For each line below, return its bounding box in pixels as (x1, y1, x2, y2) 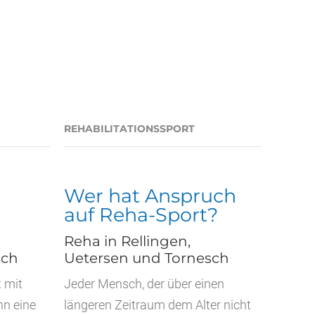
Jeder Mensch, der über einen (64, 276, 224, 291)
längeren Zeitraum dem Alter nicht (64, 297, 251, 312)
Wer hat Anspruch (64, 184, 236, 207)
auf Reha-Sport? (64, 203, 218, 226)
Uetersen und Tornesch (64, 250, 229, 266)
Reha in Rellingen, (64, 233, 191, 250)
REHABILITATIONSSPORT (64, 122, 195, 135)
